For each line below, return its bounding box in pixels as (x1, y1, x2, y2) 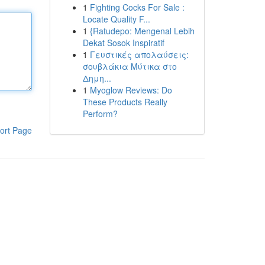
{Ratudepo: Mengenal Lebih (89, 25, 195, 37)
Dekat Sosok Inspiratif (82, 37, 164, 49)
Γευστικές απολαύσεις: (89, 49, 189, 60)
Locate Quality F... (82, 13, 150, 25)
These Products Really (82, 96, 167, 108)
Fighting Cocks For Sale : (89, 1, 185, 13)
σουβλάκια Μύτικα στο (82, 60, 177, 72)
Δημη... (82, 72, 111, 84)
